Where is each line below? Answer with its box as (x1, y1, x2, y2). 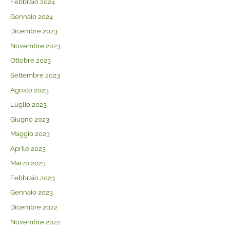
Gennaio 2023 (10, 188, 53, 197)
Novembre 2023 (10, 42, 61, 50)
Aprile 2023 (10, 144, 46, 152)
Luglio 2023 (10, 101, 47, 109)
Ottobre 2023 (10, 56, 51, 65)
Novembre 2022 (10, 218, 61, 226)
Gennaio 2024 (10, 12, 53, 21)
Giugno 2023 (10, 115, 49, 123)
